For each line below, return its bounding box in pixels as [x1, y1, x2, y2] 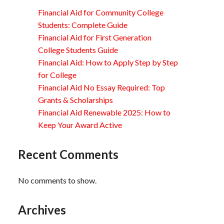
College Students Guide [38, 44, 118, 54]
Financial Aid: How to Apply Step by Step [38, 57, 178, 67]
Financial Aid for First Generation [38, 32, 151, 42]
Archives [18, 202, 66, 217]
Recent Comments [18, 146, 118, 161]
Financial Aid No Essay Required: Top [38, 82, 165, 92]
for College [38, 69, 76, 79]
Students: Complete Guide [38, 19, 127, 29]
